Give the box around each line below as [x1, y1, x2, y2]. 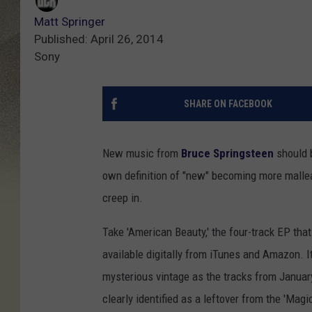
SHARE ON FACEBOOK [183, 98, 272, 110]
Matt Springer [34, 15, 105, 29]
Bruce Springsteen [181, 146, 274, 161]
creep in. [102, 191, 143, 205]
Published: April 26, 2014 [34, 32, 164, 47]
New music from [102, 146, 181, 161]
